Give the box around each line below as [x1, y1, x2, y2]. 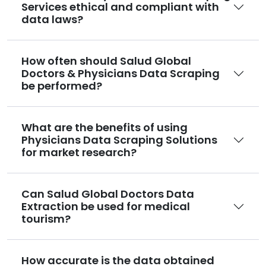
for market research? [21, 145, 137, 160]
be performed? [21, 78, 102, 94]
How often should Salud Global [21, 53, 191, 69]
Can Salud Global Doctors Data [21, 186, 194, 202]
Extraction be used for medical [21, 199, 190, 214]
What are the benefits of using [21, 120, 188, 135]
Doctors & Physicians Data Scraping [21, 66, 220, 81]
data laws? [21, 12, 83, 27]
